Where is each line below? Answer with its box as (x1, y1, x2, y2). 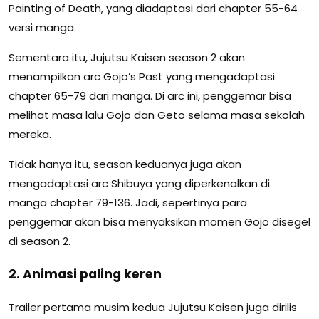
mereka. (9, 127, 51, 142)
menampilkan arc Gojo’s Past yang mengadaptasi (9, 69, 275, 85)
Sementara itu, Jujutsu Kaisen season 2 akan (9, 50, 245, 66)
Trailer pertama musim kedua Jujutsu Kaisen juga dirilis (9, 300, 297, 315)
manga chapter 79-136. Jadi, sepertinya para (9, 195, 247, 211)
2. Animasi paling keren (9, 265, 162, 283)
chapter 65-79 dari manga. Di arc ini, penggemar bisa (9, 88, 291, 104)
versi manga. (9, 20, 76, 36)
